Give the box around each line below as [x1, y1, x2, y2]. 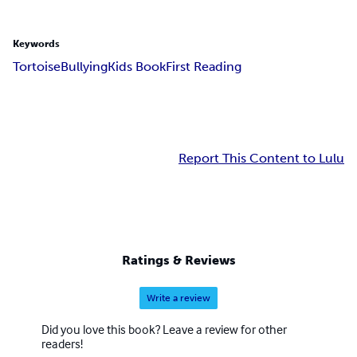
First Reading [166, 59, 241, 75]
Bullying [61, 59, 108, 75]
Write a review [147, 292, 210, 304]
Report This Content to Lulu [178, 151, 344, 167]
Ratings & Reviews [121, 252, 236, 268]
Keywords [13, 38, 60, 50]
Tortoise [13, 59, 61, 75]
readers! [41, 335, 83, 351]
